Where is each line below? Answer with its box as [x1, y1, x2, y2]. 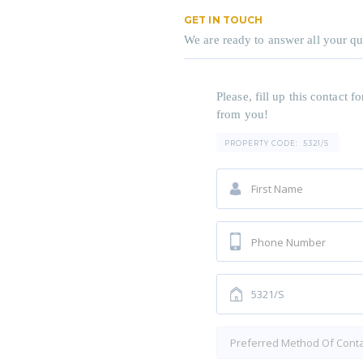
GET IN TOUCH [184, 13, 263, 26]
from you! [216, 107, 268, 121]
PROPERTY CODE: [224, 139, 298, 147]
